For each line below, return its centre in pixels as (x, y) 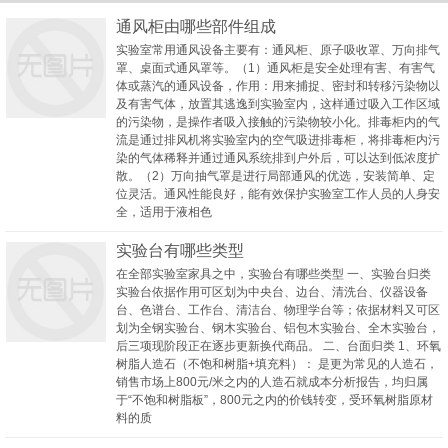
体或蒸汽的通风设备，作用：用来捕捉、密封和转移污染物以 (278, 86)
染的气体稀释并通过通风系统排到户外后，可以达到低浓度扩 (278, 158)
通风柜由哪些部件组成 (196, 26)
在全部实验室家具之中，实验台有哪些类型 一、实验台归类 (273, 274)
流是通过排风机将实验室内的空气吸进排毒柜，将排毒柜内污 (278, 140)
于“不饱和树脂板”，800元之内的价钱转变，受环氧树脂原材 (274, 400)
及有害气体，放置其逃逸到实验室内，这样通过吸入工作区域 (278, 104)
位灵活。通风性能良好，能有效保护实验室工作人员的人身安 (278, 194)
